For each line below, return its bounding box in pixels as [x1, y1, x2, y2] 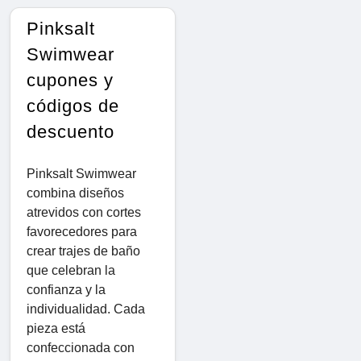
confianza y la [27, 283, 106, 297]
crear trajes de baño [27, 244, 140, 259]
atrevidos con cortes [27, 205, 141, 220]
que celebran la [27, 263, 115, 278]
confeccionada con [27, 341, 135, 355]
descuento [27, 122, 114, 143]
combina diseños [27, 186, 124, 201]
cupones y [27, 70, 114, 91]
